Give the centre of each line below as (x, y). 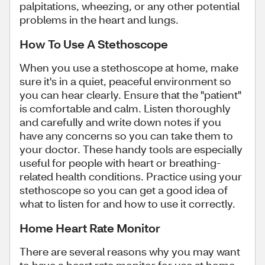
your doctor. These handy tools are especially (131, 149)
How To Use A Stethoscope (94, 44)
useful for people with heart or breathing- (120, 163)
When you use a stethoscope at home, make (129, 67)
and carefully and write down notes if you (120, 122)
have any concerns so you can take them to (126, 135)
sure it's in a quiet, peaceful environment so (125, 81)
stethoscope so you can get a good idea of (124, 190)
